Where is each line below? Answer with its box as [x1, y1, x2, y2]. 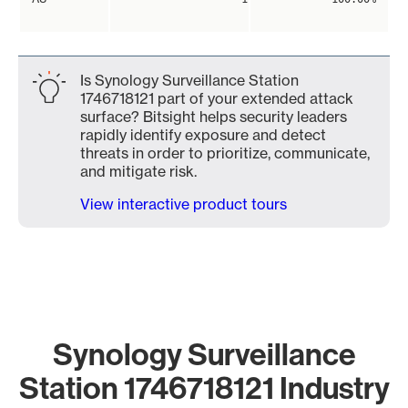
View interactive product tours [80, 195, 287, 213]
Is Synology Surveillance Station [80, 71, 299, 89]
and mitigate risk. [80, 162, 197, 180]
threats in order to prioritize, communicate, [80, 144, 370, 162]
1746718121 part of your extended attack [80, 89, 353, 107]
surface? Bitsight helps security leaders [80, 107, 347, 126]
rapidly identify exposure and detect [80, 126, 326, 144]
